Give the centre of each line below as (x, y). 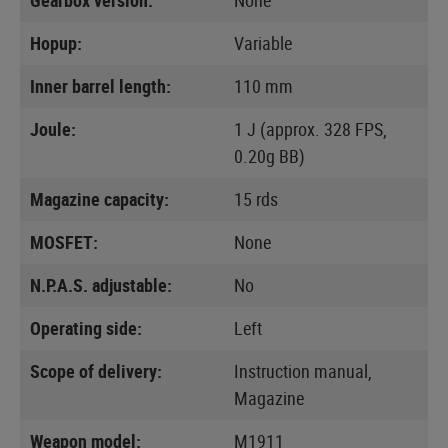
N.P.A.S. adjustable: (101, 284)
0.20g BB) (269, 155)
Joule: (53, 128)
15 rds (256, 198)
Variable (263, 42)
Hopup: (56, 42)
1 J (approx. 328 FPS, (310, 128)
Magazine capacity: (99, 198)
